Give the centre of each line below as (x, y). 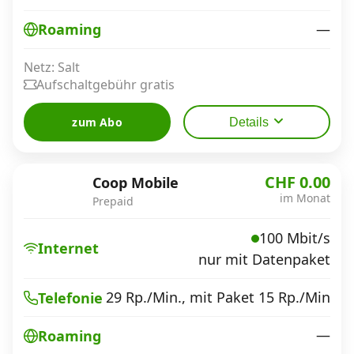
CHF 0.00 (298, 182)
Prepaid (113, 201)
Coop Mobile (136, 182)
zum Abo (97, 122)
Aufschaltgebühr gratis (105, 84)
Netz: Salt (52, 67)
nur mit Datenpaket (264, 259)
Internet (68, 249)
